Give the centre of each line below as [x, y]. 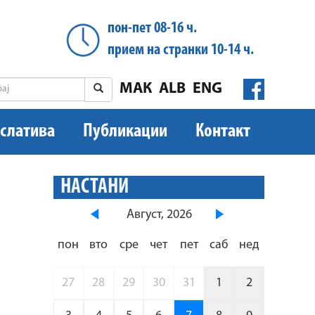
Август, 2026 [159, 215]
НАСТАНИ [95, 188]
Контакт [223, 131]
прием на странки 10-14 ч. [181, 50]
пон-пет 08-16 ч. [152, 28]
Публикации [125, 131]
